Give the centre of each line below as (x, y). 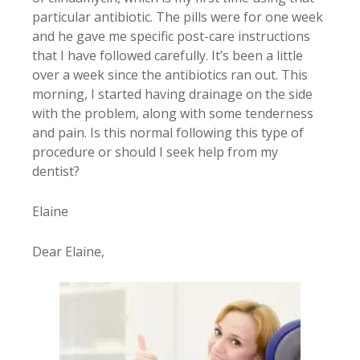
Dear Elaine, (68, 252)
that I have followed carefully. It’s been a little (168, 55)
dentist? (56, 171)
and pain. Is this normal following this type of (168, 133)
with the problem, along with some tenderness (173, 113)
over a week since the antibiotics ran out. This (170, 75)
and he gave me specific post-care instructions (171, 36)
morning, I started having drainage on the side (172, 94)
